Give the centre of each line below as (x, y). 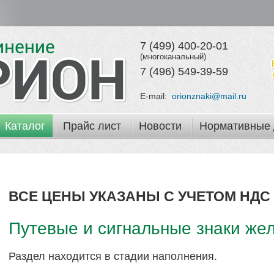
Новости (160, 126)
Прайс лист (92, 126)
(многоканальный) (173, 57)
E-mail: (156, 96)
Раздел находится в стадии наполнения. (113, 256)
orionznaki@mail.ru (209, 96)
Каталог (25, 126)
